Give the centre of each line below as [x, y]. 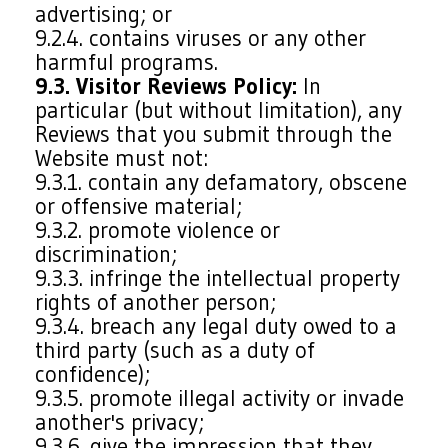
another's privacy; [120, 422]
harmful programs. [127, 62]
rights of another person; [156, 302]
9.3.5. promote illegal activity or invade [220, 398]
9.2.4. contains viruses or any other [201, 38]
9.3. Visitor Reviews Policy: [166, 86]
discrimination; [106, 254]
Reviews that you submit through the [214, 134]
